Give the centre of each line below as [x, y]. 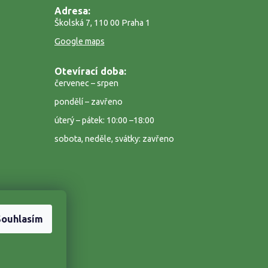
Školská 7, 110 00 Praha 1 [102, 22]
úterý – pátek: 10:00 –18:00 [104, 120]
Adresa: [72, 10]
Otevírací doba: [90, 71]
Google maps [79, 41]
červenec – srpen [86, 83]
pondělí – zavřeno [88, 101]
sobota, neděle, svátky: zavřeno [114, 138]
